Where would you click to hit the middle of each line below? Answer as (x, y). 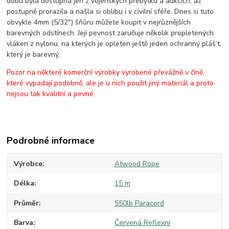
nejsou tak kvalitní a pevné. (51, 94)
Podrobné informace (51, 140)
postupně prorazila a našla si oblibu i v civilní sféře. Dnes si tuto (110, 11)
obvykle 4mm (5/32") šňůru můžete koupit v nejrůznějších (99, 22)
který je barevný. (33, 54)
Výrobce (28, 164)
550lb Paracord (139, 203)
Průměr (27, 203)
